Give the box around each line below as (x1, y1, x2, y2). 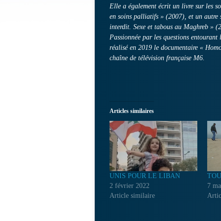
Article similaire (110, 191, 155, 199)
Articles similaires (110, 108, 154, 114)
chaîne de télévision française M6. (110, 54, 205, 62)
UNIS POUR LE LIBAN (110, 172, 180, 180)
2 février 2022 (110, 182, 149, 189)
